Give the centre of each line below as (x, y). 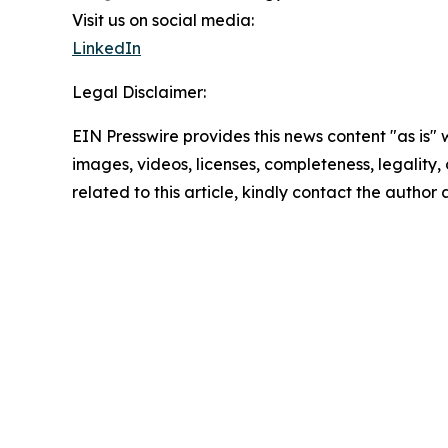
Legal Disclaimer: (139, 91)
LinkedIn (106, 47)
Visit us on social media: (163, 19)
